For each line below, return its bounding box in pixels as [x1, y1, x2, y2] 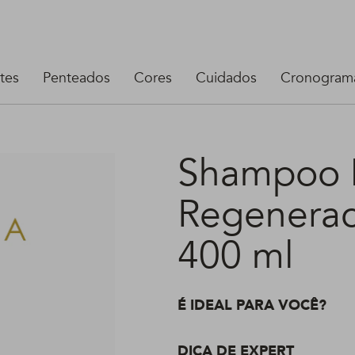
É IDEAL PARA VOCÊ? [177, 296, 326, 315]
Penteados [43, 68, 110, 88]
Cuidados [196, 68, 257, 88]
